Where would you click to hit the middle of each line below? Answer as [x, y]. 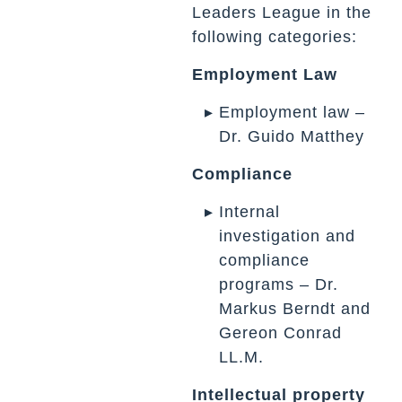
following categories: [275, 36]
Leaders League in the [282, 12]
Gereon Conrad [281, 332]
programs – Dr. [279, 284]
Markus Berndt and [295, 308]
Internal [250, 211]
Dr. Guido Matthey [292, 136]
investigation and [288, 236]
